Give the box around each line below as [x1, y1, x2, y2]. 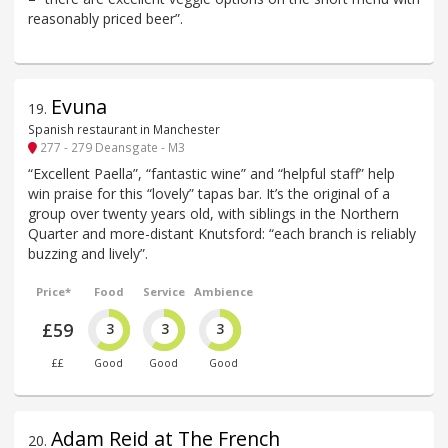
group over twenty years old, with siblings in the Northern [28, 204, 399, 224]
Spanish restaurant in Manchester [28, 120, 220, 137]
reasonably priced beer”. [28, 8, 183, 28]
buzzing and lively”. [28, 244, 148, 264]
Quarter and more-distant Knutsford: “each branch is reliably [28, 224, 416, 244]
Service [142, 284, 185, 300]
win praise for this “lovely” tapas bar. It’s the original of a [28, 184, 390, 204]
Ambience [193, 284, 253, 300]
